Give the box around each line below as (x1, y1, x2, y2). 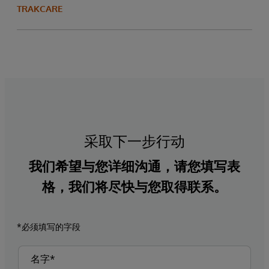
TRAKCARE (17, 3, 62, 15)
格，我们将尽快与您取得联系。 (42, 178, 227, 195)
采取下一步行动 (84, 131, 185, 151)
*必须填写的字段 (17, 222, 80, 232)
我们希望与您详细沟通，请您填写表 (29, 157, 240, 175)
